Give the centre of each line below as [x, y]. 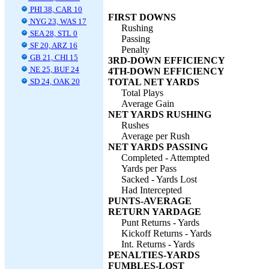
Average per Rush [156, 136]
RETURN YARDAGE [155, 212]
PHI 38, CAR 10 [55, 9]
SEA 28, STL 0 [53, 33]
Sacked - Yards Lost [159, 179]
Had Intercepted [152, 190]
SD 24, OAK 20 [54, 81]
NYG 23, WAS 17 [57, 21]
